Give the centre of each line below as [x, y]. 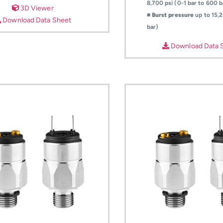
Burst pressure [173, 15]
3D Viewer [36, 8]
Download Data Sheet [36, 20]
